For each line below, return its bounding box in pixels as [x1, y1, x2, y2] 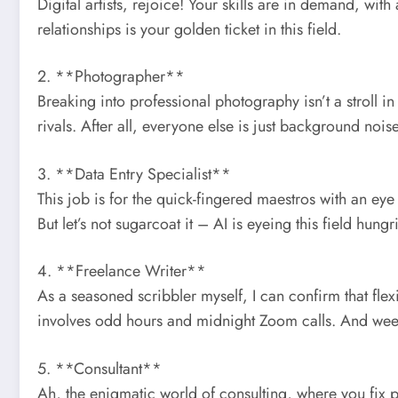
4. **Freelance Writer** [37, 259, 206, 283]
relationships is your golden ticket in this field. [37, 17, 341, 41]
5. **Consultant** [37, 356, 162, 380]
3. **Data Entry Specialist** [37, 162, 231, 186]
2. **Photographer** [37, 65, 185, 89]
